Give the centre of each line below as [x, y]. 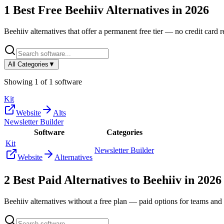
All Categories [28, 64]
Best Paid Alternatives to [76, 180]
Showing [19, 81]
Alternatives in [144, 10]
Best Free [37, 10]
